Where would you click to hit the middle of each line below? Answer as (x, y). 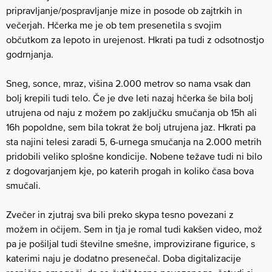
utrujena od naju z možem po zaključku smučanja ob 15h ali (131, 112)
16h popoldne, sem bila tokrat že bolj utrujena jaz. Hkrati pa (131, 127)
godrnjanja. (30, 54)
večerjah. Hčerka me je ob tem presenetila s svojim (114, 25)
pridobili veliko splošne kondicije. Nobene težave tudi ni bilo (134, 156)
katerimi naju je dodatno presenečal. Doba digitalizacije (124, 258)
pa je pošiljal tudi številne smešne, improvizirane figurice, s (131, 243)
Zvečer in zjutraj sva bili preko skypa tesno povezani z (120, 214)
